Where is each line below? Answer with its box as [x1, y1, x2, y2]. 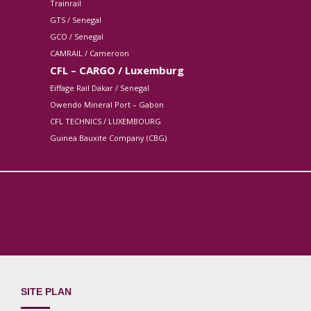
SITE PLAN [21, 286, 72, 297]
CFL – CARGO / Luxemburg [50, 63, 184, 77]
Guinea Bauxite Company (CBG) [50, 133, 167, 143]
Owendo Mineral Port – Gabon [50, 99, 164, 110]
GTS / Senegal [50, 15, 101, 25]
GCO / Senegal [50, 31, 103, 42]
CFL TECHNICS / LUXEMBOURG [50, 116, 161, 126]
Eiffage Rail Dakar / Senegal [50, 83, 149, 93]
